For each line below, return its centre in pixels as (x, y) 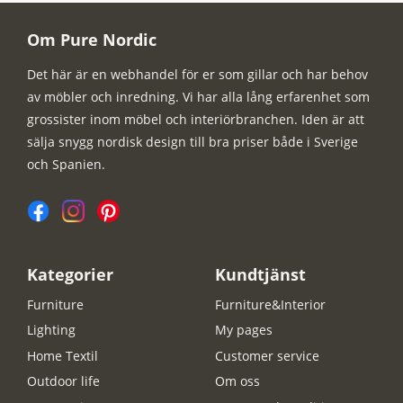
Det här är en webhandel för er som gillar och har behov (197, 75)
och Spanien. (66, 165)
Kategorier (70, 275)
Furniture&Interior (270, 304)
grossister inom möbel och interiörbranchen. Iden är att (196, 120)
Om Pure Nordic (92, 40)
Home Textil (63, 355)
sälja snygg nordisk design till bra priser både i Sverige (193, 142)
